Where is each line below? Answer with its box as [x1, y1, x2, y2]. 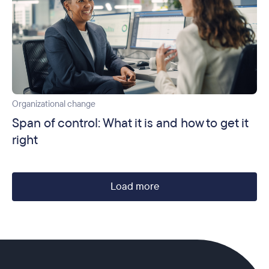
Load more [110, 179, 159, 193]
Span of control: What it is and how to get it [12, 114, 248, 131]
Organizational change [12, 98, 95, 110]
